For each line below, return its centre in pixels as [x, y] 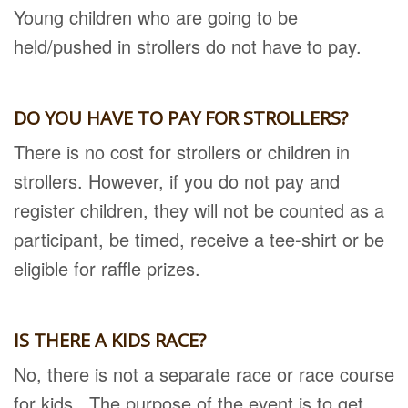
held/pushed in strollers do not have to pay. [188, 46]
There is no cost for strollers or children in [182, 152]
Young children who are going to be [156, 17]
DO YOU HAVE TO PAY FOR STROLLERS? [181, 118]
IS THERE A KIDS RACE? [110, 340]
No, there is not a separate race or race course [204, 374]
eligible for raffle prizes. [107, 268]
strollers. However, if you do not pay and [177, 181]
